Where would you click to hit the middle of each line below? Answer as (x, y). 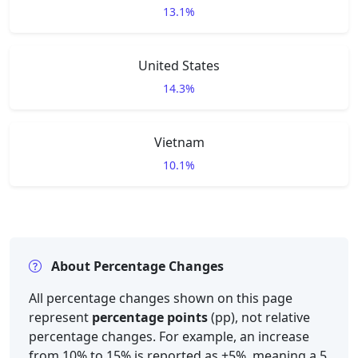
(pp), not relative (259, 317)
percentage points (150, 317)
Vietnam (179, 142)
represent (60, 317)
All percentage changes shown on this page (161, 298)
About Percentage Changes (137, 266)
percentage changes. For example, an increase (169, 336)
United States (179, 66)
